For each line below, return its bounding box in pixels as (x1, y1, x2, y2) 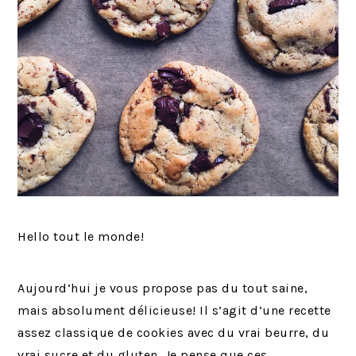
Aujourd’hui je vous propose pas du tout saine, (17, 281, 308, 296)
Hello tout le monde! (17, 229, 145, 245)
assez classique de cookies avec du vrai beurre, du (17, 325, 330, 341)
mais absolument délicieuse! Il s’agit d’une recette (17, 303, 331, 319)
